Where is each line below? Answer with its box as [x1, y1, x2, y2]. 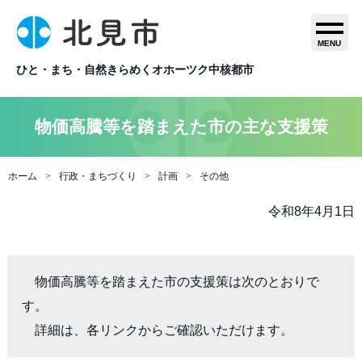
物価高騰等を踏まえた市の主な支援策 [34, 117, 328, 136]
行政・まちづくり [59, 170, 137, 182]
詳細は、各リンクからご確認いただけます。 [21, 323, 293, 337]
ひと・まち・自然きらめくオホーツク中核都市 [16, 63, 254, 76]
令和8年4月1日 [268, 204, 356, 218]
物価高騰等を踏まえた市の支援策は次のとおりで [21, 275, 319, 288]
